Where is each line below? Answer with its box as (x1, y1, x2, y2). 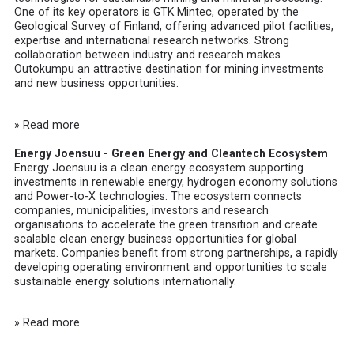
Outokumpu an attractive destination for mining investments (14, 62, 325, 76)
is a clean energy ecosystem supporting (96, 160, 304, 174)
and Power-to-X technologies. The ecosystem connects (14, 189, 303, 202)
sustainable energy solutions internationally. (14, 274, 237, 288)
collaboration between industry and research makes (14, 48, 281, 62)
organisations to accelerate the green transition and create (14, 217, 318, 231)
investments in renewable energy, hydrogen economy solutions (14, 175, 338, 188)
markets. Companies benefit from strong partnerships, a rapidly (14, 246, 339, 259)
